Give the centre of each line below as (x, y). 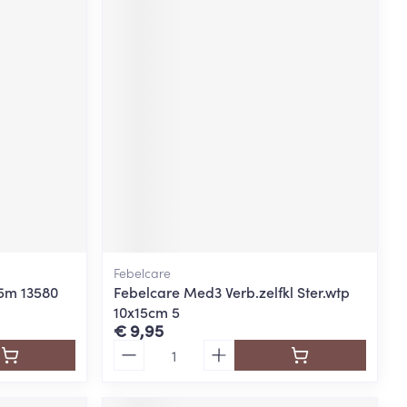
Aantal (135, 348)
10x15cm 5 (147, 312)
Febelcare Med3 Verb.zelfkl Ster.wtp (232, 292)
